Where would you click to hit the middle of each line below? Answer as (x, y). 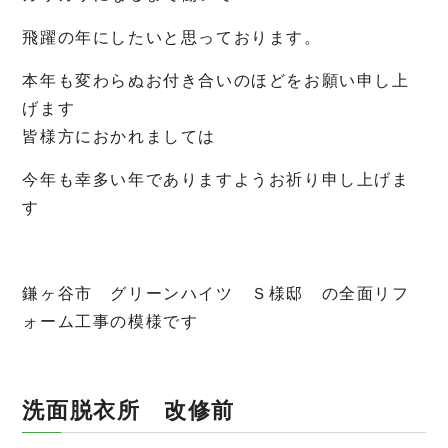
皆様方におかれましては (119, 136)
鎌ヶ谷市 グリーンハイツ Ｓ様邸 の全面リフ (216, 293)
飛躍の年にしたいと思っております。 (172, 37)
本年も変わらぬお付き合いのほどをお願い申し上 (216, 80)
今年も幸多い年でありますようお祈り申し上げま (216, 179)
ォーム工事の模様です (110, 321)
